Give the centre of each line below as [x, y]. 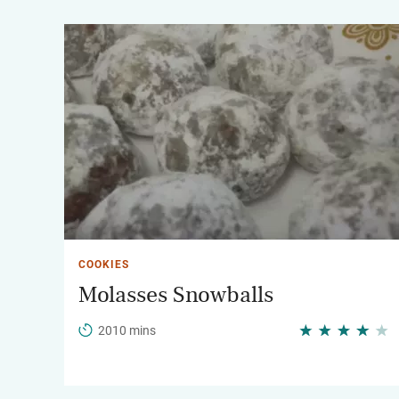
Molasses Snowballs [176, 295]
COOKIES [104, 265]
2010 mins [127, 330]
